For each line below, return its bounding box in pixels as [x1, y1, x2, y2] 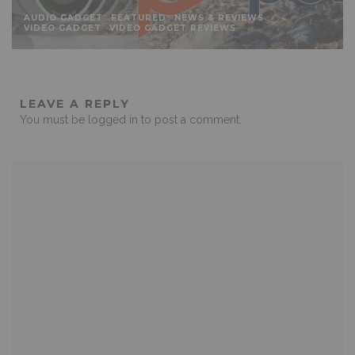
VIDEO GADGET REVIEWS [109, 22, 236, 33]
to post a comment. [138, 113, 242, 126]
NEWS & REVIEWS [174, 12, 264, 23]
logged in [88, 113, 138, 126]
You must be [20, 113, 88, 126]
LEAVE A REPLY [20, 96, 130, 111]
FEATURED [111, 12, 166, 23]
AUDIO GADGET [24, 12, 103, 23]
